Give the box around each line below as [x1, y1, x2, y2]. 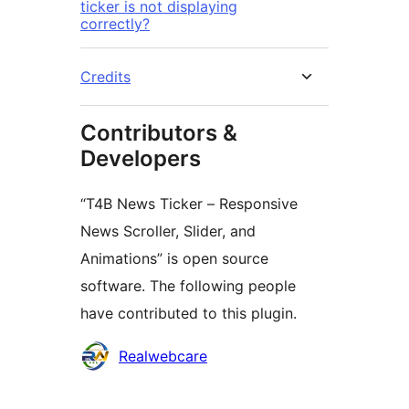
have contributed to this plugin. [80, 304, 297, 323]
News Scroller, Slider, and [80, 222, 256, 241]
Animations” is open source [80, 249, 268, 268]
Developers [80, 145, 201, 173]
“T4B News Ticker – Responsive [80, 194, 298, 214]
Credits [80, 68, 131, 87]
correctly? [80, 15, 150, 34]
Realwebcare [119, 347, 207, 366]
